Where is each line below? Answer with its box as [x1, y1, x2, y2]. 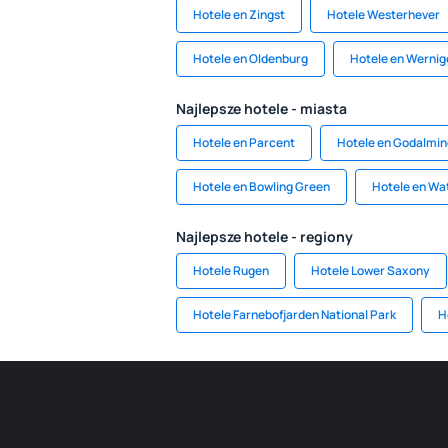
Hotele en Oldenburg [193, 50, 308, 67]
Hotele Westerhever [327, 6, 440, 23]
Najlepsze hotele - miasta [176, 99, 347, 118]
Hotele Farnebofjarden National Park [193, 306, 396, 323]
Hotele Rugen [193, 262, 269, 279]
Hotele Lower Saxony [311, 262, 430, 279]
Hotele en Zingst [193, 6, 285, 23]
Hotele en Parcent [193, 134, 295, 151]
